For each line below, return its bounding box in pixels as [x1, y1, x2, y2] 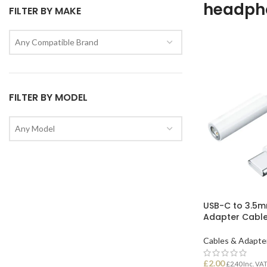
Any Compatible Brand [15, 37, 98, 47]
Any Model [15, 123, 55, 133]
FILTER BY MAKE [9, 4, 81, 18]
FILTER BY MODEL [9, 91, 88, 104]
